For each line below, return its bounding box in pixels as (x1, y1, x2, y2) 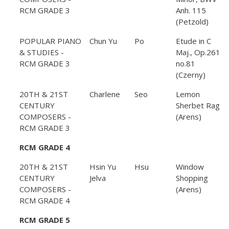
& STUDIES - (19, 47, 64, 58)
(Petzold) (176, 16, 209, 27)
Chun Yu (89, 36, 117, 47)
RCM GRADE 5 (19, 215, 70, 225)
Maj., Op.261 (176, 47, 220, 58)
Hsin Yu (89, 162, 116, 172)
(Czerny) (176, 70, 205, 80)
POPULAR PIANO (19, 36, 81, 47)
